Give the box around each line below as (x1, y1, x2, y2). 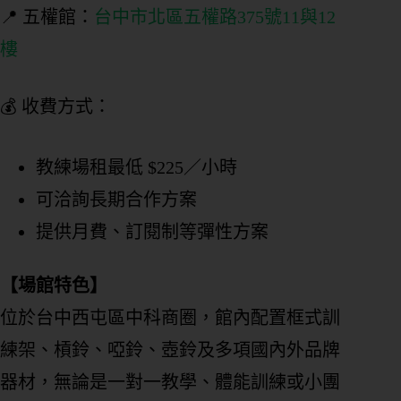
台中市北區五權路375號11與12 (94, 7, 336, 28)
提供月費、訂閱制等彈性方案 (36, 222, 269, 243)
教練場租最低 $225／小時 (36, 158, 237, 178)
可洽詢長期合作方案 (36, 190, 197, 210)
